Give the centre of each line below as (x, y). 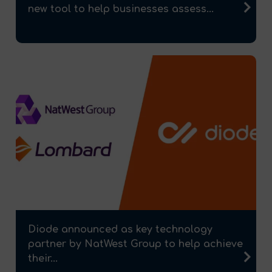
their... (43, 259)
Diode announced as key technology (120, 230)
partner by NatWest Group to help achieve (135, 244)
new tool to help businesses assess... (121, 9)
